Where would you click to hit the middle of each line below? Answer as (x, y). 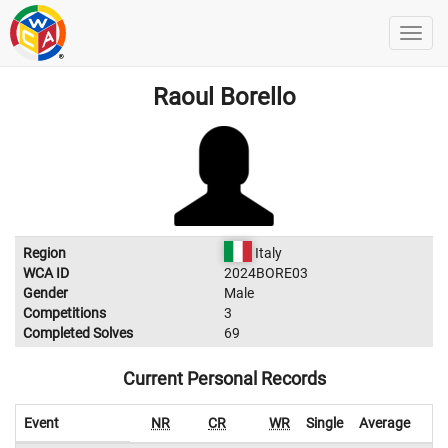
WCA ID (46, 273)
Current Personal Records (224, 378)
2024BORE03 (266, 273)
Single (324, 423)
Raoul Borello (224, 97)
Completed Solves (78, 333)
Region (44, 253)
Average (384, 423)
